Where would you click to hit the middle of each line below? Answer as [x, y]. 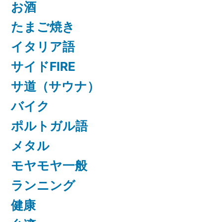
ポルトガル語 [49, 126]
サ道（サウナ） [55, 86]
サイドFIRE [43, 67]
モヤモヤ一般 [49, 166]
